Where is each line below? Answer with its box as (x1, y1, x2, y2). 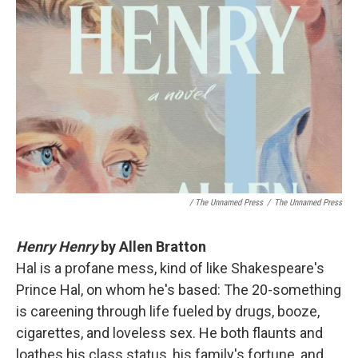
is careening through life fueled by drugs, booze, (16, 303, 320, 320)
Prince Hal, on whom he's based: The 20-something (16, 281, 341, 298)
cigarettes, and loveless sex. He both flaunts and (16, 324, 323, 341)
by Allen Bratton (101, 238, 206, 255)
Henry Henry (16, 238, 101, 255)
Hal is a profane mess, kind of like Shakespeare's (16, 260, 324, 276)
